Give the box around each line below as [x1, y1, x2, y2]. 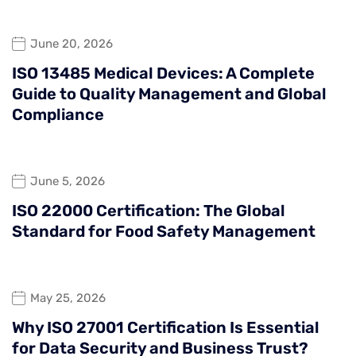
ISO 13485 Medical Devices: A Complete [12, 63, 315, 83]
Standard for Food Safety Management [12, 221, 315, 241]
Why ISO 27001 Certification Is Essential [12, 317, 319, 337]
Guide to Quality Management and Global [12, 83, 327, 103]
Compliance [12, 104, 104, 124]
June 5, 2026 [30, 174, 105, 189]
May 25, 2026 [30, 291, 106, 306]
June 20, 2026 [30, 37, 113, 52]
